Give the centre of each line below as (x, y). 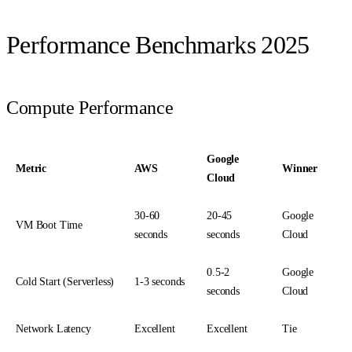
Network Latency (53, 329)
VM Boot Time (49, 225)
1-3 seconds (160, 282)
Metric (31, 169)
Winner (300, 169)
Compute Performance (90, 108)
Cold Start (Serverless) (65, 282)
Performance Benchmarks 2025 (158, 45)
